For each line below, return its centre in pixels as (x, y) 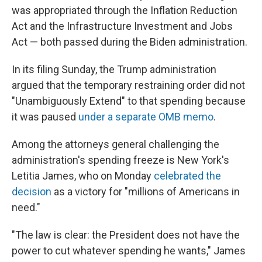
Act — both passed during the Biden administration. (130, 42)
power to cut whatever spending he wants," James (129, 251)
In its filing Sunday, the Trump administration (114, 69)
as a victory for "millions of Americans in (146, 192)
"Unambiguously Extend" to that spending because (129, 101)
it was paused (45, 117)
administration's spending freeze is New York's (120, 160)
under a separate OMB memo (146, 117)
